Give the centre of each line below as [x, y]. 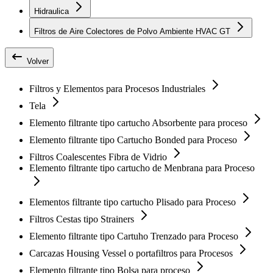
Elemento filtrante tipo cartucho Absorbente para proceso [140, 122]
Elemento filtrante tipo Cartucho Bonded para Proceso [134, 140]
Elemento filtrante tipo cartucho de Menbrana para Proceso [142, 168]
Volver [37, 61]
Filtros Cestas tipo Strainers [83, 219]
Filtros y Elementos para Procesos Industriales [119, 88]
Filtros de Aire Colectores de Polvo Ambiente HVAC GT [226, 31]
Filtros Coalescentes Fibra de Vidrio [99, 157]
